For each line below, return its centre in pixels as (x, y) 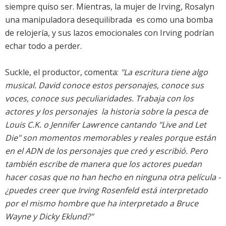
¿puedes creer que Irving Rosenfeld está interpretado (106, 190)
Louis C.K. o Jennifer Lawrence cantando (82, 125)
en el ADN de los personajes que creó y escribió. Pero (106, 151)
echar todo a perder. (43, 46)
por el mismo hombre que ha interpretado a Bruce (102, 204)
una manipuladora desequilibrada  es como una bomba (109, 20)
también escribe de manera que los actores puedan (103, 164)
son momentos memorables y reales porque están (118, 138)
